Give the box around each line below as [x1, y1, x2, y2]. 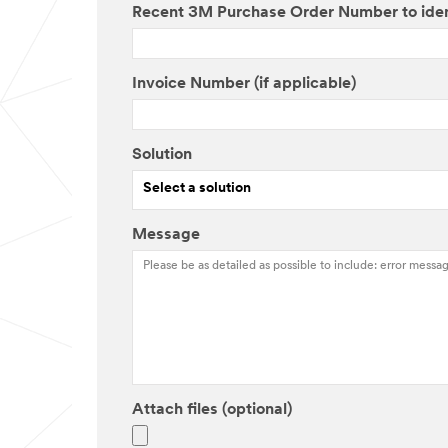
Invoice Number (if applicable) [132, 75, 356, 92]
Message [132, 226, 200, 243]
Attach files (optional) [132, 401, 292, 418]
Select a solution [143, 181, 251, 197]
